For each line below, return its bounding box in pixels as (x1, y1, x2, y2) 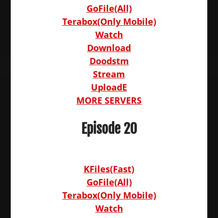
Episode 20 (81, 120, 137, 137)
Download (87, 42, 131, 54)
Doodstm (89, 55, 129, 67)
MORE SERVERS (76, 94, 142, 106)
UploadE (91, 81, 127, 93)
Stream (93, 68, 125, 80)
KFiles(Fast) (84, 163, 134, 175)
